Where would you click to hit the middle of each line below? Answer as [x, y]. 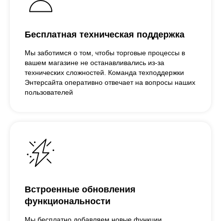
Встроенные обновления [80, 190]
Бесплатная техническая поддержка [105, 35]
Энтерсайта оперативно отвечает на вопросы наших [110, 83]
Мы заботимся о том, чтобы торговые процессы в [105, 53]
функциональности [68, 202]
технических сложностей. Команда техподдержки [104, 73]
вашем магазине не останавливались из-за [94, 63]
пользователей [49, 92]
